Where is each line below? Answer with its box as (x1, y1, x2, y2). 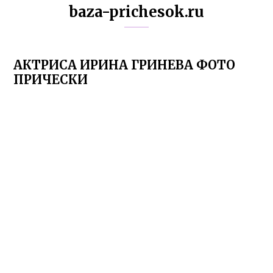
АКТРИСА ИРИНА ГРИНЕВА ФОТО (13, 57, 236, 73)
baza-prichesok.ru (69, 2, 204, 21)
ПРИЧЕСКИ (13, 72, 88, 87)
